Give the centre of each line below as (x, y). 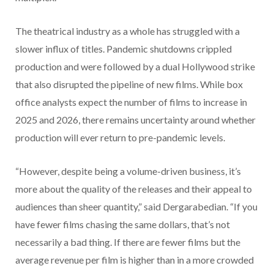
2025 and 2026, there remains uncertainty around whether (135, 119)
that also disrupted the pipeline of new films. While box (129, 84)
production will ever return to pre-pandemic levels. (120, 137)
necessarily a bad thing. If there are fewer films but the (128, 242)
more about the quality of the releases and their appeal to (134, 188)
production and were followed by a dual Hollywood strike (135, 66)
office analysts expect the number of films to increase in (131, 102)
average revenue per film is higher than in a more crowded (135, 259)
